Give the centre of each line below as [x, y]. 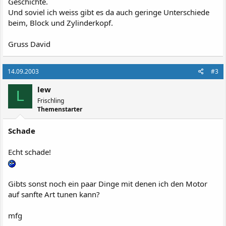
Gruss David [29, 44]
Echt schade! [30, 152]
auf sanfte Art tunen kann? [54, 194]
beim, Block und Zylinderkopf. [61, 22]
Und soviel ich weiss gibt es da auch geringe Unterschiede [109, 12]
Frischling [51, 100]
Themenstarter [60, 109]
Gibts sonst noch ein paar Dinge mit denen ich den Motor [108, 183]
